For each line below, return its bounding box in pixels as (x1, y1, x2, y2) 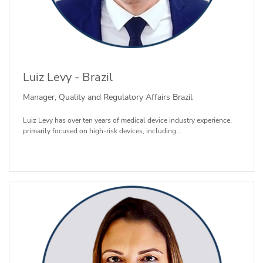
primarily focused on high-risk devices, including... (22, 126, 181, 136)
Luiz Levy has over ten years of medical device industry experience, (22, 115, 232, 125)
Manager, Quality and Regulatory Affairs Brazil (22, 91, 193, 103)
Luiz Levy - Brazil (22, 69, 113, 86)
